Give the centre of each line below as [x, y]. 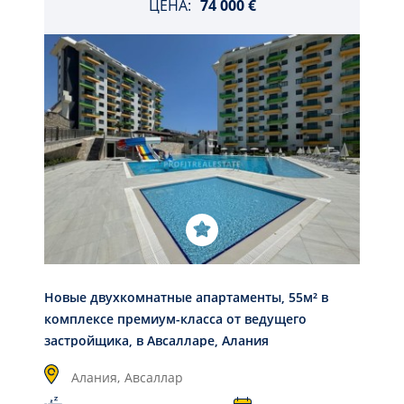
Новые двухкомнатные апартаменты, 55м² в [186, 298]
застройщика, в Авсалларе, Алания [156, 341]
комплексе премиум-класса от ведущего [175, 319]
